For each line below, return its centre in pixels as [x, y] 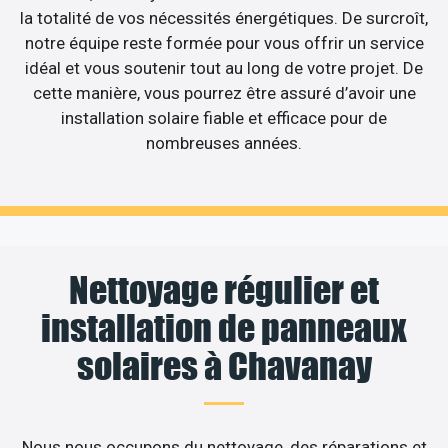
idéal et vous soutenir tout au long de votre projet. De [224, 67]
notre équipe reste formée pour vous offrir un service [224, 42]
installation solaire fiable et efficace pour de [224, 117]
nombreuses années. [224, 142]
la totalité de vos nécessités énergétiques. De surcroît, [224, 17]
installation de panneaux [224, 328]
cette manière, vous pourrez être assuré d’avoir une [224, 92]
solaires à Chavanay [224, 366]
